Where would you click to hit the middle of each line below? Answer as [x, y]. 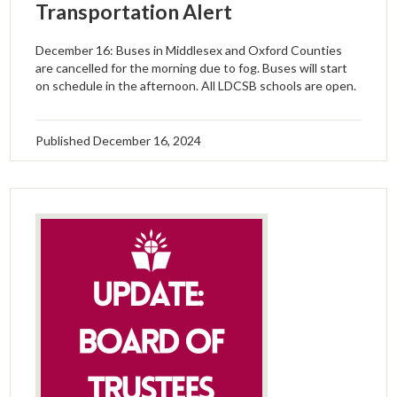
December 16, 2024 [148, 141]
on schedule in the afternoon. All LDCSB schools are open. [196, 86]
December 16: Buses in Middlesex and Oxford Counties [189, 51]
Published [65, 141]
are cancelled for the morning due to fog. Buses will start [192, 68]
